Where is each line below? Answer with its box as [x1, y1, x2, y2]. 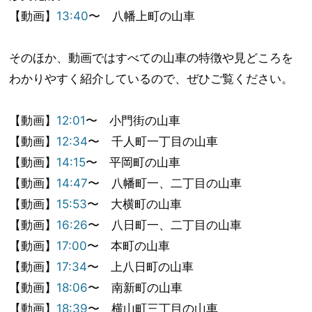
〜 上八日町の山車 [87, 259, 194, 274]
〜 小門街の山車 [86, 113, 181, 127]
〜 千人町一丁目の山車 [88, 134, 219, 148]
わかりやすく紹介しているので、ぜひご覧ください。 [9, 71, 294, 86]
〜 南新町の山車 [88, 280, 183, 295]
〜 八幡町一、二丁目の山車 [88, 175, 242, 190]
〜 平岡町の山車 [86, 155, 181, 169]
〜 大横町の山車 [87, 196, 182, 211]
